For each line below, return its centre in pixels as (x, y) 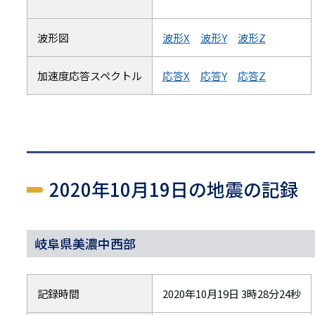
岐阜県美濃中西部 (85, 244)
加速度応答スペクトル (90, 76)
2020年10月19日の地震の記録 (174, 189)
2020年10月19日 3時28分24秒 (232, 294)
